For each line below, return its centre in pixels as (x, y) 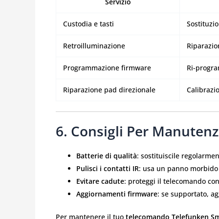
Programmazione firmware (107, 68)
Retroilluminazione (94, 46)
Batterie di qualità (107, 156)
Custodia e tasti (88, 24)
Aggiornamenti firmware (117, 194)
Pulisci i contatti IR (108, 169)
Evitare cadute (100, 181)
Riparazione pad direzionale (109, 90)
